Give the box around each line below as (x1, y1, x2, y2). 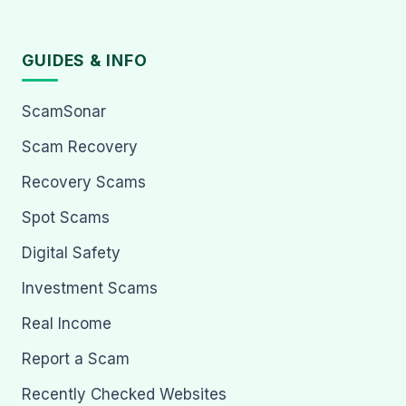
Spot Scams (22, 208, 110, 227)
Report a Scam (22, 349, 130, 368)
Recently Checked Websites (22, 384, 227, 403)
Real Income (22, 314, 111, 333)
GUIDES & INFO (22, 50, 148, 70)
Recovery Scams (22, 172, 146, 191)
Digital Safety (22, 243, 121, 262)
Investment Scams (22, 278, 158, 297)
